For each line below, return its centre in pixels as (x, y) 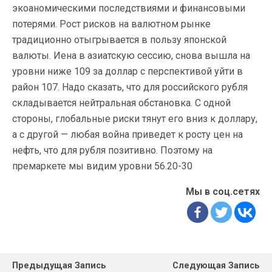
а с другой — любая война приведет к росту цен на (127, 134)
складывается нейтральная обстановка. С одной (121, 103)
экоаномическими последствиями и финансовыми (129, 8)
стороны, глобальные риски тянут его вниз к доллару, (135, 119)
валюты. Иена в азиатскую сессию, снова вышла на (131, 56)
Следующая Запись (216, 266)
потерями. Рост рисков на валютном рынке (111, 24)
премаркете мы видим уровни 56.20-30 (102, 166)
